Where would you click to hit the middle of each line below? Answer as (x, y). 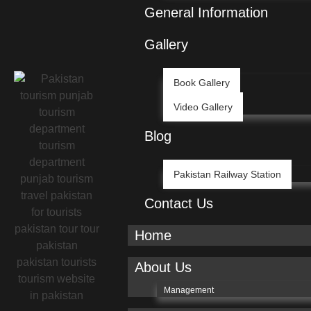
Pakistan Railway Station (227, 175)
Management (188, 291)
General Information (206, 13)
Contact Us (178, 204)
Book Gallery (201, 83)
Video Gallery (203, 107)
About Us (163, 268)
